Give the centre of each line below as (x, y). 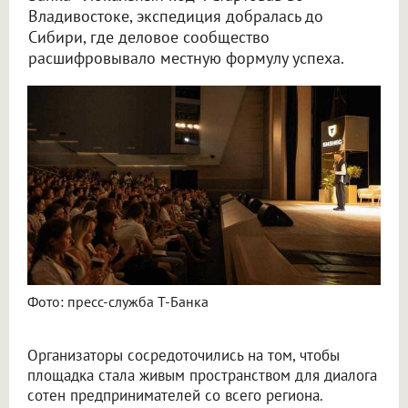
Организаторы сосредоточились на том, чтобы (184, 355)
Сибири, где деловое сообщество (149, 37)
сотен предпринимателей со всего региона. (175, 395)
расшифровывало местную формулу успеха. (186, 58)
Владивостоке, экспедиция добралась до (176, 16)
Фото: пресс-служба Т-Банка (118, 301)
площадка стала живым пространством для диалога (202, 375)
